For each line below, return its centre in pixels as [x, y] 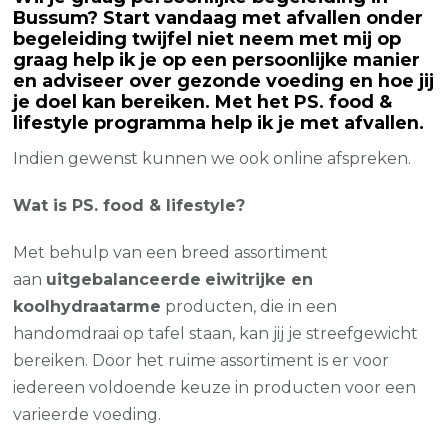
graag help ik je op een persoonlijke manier [217, 60]
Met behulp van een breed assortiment [171, 253]
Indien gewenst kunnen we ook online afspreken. [212, 159]
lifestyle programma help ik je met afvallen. [219, 123]
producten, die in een [249, 307]
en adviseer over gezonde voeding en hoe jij [224, 81]
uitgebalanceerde [124, 280]
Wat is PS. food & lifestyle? [129, 206]
